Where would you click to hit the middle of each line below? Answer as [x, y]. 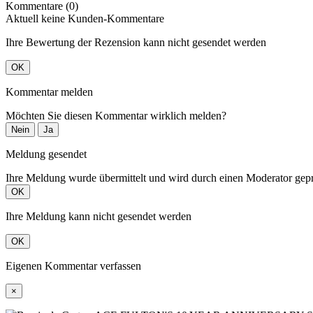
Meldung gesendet [46, 154]
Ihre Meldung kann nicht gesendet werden [99, 217]
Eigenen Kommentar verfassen [73, 266]
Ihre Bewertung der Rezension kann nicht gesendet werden [136, 43]
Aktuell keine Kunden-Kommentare [85, 19]
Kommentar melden [49, 92]
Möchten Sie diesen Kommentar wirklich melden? [116, 116]
